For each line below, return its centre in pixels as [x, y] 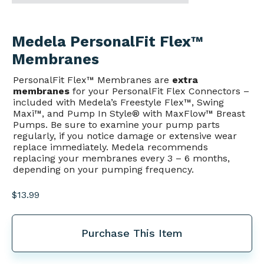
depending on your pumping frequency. [103, 169]
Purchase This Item [132, 233]
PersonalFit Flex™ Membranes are [93, 80]
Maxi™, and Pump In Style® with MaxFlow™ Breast [129, 113]
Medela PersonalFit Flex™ [107, 41]
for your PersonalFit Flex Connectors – [159, 91]
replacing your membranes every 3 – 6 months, [121, 158]
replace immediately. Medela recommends [110, 147]
